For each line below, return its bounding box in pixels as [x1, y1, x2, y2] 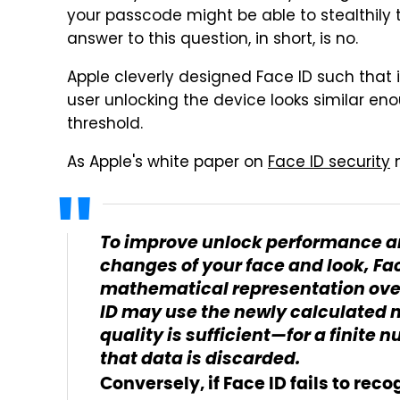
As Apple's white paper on [67, 151, 268, 176]
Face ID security [268, 151, 390, 176]
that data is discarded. [100, 346, 300, 375]
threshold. [67, 112, 143, 137]
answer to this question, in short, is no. [67, 28, 358, 53]
